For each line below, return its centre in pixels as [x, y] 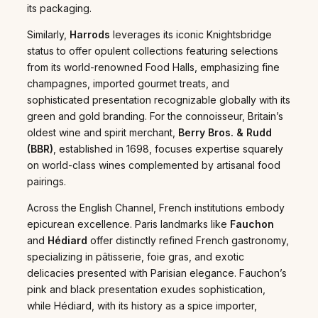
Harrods [90, 34]
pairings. [46, 181]
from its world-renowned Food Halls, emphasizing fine [153, 67]
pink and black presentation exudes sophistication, [146, 289]
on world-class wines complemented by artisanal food [154, 165]
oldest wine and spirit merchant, [103, 132]
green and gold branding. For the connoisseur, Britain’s [155, 116]
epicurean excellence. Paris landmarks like [128, 224]
